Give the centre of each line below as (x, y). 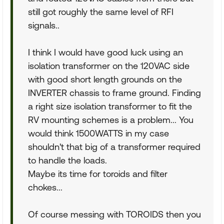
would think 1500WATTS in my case (98, 133)
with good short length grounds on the (105, 79)
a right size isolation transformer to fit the (110, 106)
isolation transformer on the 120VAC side (109, 65)
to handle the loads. (67, 160)
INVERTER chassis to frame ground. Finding (114, 92)
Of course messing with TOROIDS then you (114, 214)
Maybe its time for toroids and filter (98, 173)
